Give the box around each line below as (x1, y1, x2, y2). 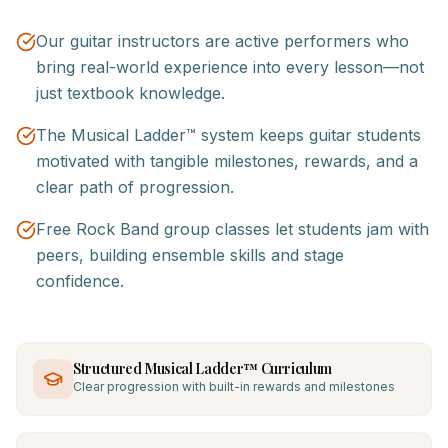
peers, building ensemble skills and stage (36, 245, 344, 265)
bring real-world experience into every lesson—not (36, 57, 424, 77)
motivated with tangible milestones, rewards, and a (36, 151, 418, 171)
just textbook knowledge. (36, 83, 225, 103)
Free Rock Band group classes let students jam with (36, 219, 429, 239)
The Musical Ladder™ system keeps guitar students (36, 125, 421, 145)
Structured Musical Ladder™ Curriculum (73, 359, 333, 378)
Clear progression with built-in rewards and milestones (73, 379, 395, 394)
